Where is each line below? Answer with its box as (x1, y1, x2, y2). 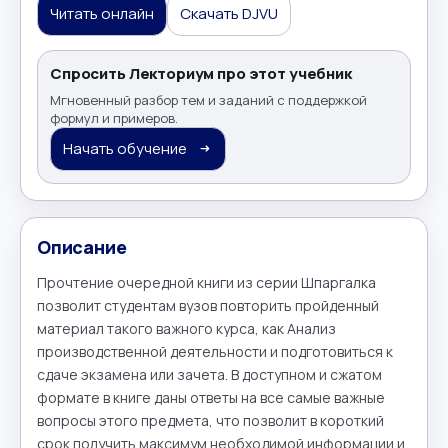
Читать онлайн (50, 2, 154, 24)
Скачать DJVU (180, 2, 278, 24)
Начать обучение (63, 137, 190, 159)
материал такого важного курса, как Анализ (37, 318, 336, 338)
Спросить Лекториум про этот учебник (50, 62, 352, 84)
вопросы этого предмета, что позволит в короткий (37, 410, 384, 430)
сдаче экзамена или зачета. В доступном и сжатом (37, 364, 382, 384)
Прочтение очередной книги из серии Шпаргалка (37, 272, 376, 292)
